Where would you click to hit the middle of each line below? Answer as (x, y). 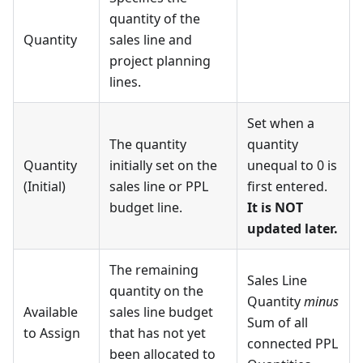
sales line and (151, 40)
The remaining (154, 270)
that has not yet (158, 333)
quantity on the (156, 291)
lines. (125, 82)
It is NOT (275, 208)
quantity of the (155, 19)
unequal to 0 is (292, 166)
